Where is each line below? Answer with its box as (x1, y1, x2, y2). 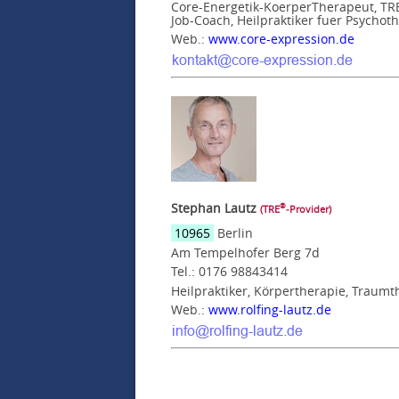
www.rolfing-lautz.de (208, 300, 331, 318)
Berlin (214, 224, 253, 241)
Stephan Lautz (171, 199, 256, 216)
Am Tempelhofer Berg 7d (171, 243, 320, 261)
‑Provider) (286, 201, 331, 216)
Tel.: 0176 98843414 (171, 262, 288, 280)
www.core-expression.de (208, 29, 354, 47)
